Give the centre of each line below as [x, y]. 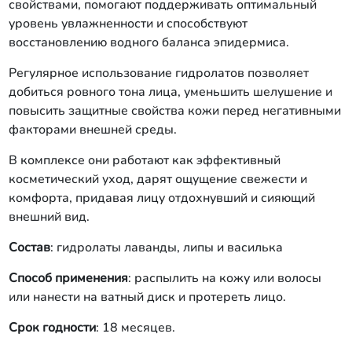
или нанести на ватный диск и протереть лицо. [148, 297]
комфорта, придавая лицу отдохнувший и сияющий [161, 198]
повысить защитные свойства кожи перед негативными [174, 111]
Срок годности [52, 328]
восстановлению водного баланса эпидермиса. [150, 42]
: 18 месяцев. [137, 328]
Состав [29, 247]
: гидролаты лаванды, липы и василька [166, 247]
